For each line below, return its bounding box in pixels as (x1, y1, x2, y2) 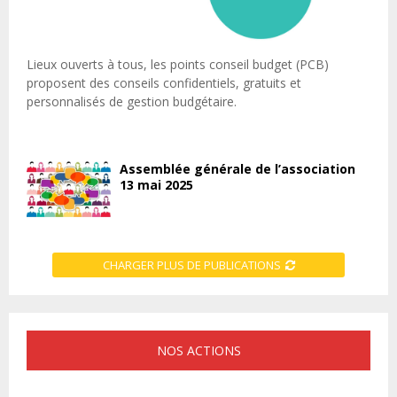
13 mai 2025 (120, 175, 193, 193)
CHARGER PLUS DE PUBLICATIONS (102, 257, 281, 274)
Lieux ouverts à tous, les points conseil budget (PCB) (27, 55, 329, 73)
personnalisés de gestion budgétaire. (27, 92, 237, 110)
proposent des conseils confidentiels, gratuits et (27, 74, 301, 91)
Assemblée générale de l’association (120, 160, 355, 177)
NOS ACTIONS (156, 342, 241, 360)
